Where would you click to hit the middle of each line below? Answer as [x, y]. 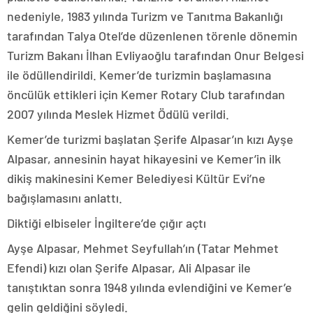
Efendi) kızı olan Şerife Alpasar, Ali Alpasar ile [129, 267]
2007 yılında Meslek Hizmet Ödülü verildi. [118, 114]
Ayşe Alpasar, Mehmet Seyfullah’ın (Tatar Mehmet [143, 248]
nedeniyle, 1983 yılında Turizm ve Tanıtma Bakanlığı [145, 16]
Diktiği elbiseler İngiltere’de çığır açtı [107, 223]
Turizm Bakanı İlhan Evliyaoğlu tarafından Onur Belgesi [155, 55]
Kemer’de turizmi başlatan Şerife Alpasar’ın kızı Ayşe [150, 139]
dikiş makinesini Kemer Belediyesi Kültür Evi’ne [136, 178]
